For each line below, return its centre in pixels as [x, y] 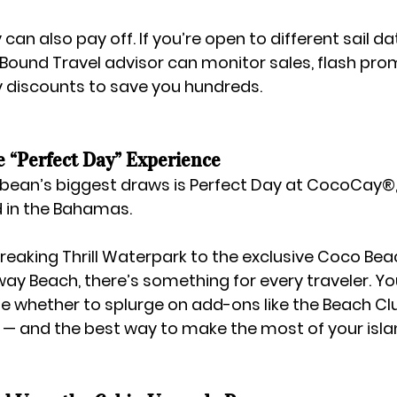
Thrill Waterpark [125, 256]
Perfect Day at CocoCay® [292, 184]
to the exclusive [252, 256]
